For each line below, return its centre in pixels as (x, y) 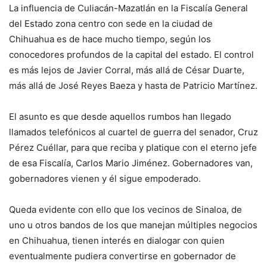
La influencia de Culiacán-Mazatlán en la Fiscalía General (128, 8)
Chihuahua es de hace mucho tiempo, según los (110, 39)
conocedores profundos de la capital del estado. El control (131, 54)
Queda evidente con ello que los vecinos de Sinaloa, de (125, 209)
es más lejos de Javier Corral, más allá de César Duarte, (127, 70)
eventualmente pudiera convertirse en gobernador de (122, 256)
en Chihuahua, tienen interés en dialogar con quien (117, 240)
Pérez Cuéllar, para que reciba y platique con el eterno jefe (133, 147)
